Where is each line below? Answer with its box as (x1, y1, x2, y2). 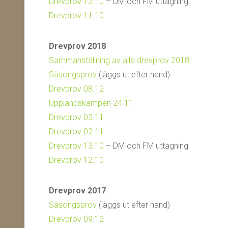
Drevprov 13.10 (49, 141, 104, 151)
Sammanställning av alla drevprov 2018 (49, 55, 189, 65)
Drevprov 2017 (49, 186, 106, 195)
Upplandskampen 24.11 (49, 98, 133, 108)
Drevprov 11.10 (49, 11, 104, 20)
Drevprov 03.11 (49, 112, 104, 122)
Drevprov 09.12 (49, 214, 104, 224)
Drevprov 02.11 (49, 127, 104, 136)
